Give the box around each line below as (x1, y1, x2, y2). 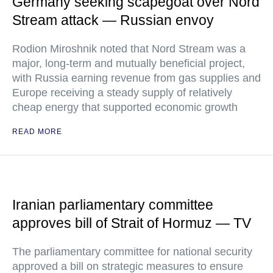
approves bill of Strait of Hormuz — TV (12, 215, 251, 231)
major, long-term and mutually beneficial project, (12, 57, 245, 69)
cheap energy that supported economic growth (12, 101, 238, 113)
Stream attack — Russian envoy (12, 12, 214, 28)
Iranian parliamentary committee (12, 197, 213, 213)
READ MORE (12, 127, 62, 136)
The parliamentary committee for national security (12, 246, 252, 258)
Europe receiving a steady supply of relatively (12, 87, 232, 99)
